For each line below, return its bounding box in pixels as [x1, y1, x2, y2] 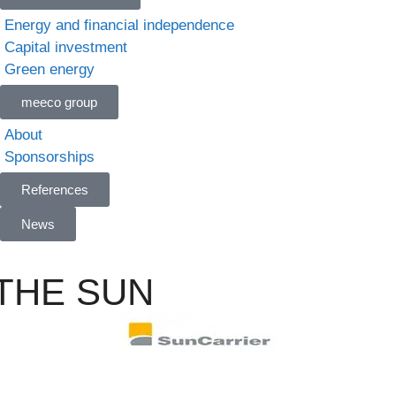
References [20, 182, 88, 197]
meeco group [20, 95, 97, 110]
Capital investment [4, 39, 127, 56]
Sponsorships [4, 148, 95, 165]
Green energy [4, 61, 95, 78]
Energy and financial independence [4, 17, 234, 34]
